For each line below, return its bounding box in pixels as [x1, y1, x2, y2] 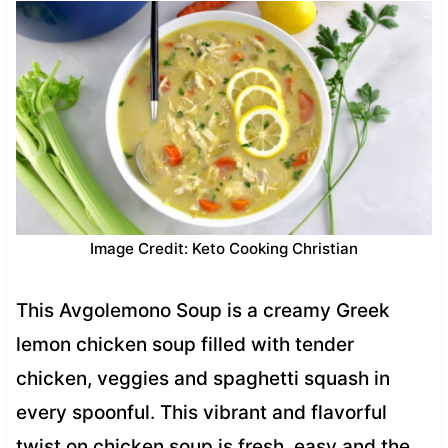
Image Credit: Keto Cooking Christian [90, 238, 358, 258]
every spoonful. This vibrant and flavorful [15, 400, 387, 424]
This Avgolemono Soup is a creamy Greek [15, 298, 390, 322]
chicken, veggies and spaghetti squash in [15, 366, 390, 390]
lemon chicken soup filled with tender [15, 332, 354, 356]
